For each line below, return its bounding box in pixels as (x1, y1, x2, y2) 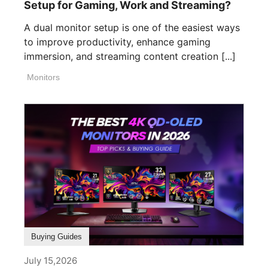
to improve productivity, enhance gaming (24, 36, 211, 48)
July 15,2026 (24, 255, 77, 267)
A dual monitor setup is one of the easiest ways (24, 22, 240, 34)
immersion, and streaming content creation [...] (24, 50, 236, 63)
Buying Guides (31, 232, 82, 242)
